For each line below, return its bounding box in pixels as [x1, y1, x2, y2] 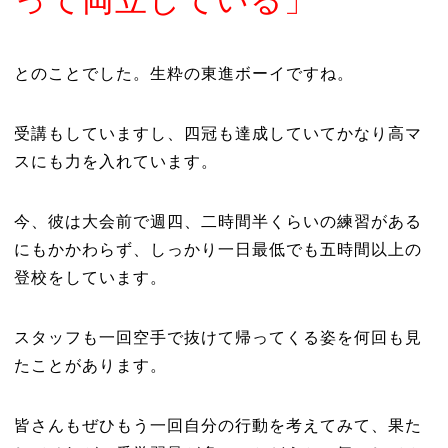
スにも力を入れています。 [13, 153, 218, 170]
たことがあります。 [13, 357, 167, 374]
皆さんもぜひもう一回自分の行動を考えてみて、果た [13, 417, 422, 434]
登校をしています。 [13, 269, 167, 286]
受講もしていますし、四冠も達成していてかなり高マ [13, 125, 422, 142]
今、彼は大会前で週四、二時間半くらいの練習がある [13, 213, 422, 230]
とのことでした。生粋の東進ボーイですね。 [13, 65, 354, 82]
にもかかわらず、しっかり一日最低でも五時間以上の [13, 241, 422, 258]
